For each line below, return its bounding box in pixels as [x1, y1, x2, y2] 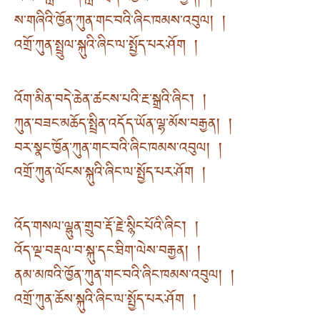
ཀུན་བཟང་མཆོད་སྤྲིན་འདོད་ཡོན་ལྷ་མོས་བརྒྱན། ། [14, 109, 232, 142]
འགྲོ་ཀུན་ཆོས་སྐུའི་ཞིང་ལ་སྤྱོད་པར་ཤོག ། [14, 286, 196, 319]
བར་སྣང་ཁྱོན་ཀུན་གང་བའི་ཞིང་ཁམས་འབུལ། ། [14, 134, 222, 166]
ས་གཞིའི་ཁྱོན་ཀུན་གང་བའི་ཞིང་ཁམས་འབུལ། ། [14, 6, 226, 39]
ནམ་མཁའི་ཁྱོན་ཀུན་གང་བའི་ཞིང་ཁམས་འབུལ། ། [14, 261, 234, 294]
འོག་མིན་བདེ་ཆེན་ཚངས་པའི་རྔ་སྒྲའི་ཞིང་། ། [14, 85, 206, 118]
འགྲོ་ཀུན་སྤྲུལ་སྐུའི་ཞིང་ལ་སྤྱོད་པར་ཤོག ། [14, 31, 198, 64]
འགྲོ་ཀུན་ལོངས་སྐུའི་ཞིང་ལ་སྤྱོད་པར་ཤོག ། [14, 158, 206, 191]
